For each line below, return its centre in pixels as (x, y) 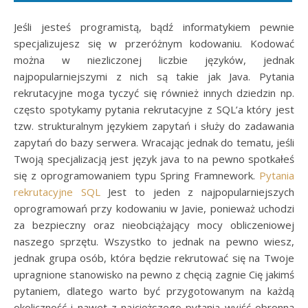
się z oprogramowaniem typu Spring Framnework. (136, 175)
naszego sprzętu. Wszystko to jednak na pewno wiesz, (154, 241)
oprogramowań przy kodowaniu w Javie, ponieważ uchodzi (154, 208)
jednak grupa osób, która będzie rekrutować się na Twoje (154, 257)
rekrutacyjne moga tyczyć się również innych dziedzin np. (154, 92)
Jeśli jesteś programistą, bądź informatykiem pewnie (154, 26)
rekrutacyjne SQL (57, 191)
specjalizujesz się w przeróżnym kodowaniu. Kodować (154, 43)
